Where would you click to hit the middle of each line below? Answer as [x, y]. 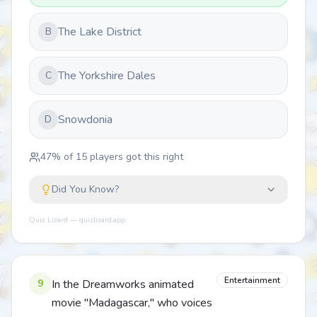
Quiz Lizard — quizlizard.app [77, 220]
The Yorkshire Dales [107, 76]
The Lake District [100, 32]
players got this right [135, 157]
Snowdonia [85, 120]
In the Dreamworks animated [123, 284]
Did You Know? [85, 189]
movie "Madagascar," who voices [132, 303]
